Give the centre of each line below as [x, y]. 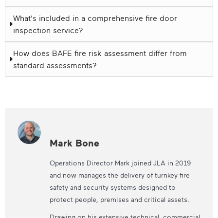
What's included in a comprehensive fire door [95, 18]
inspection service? [48, 30]
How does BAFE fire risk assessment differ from [100, 53]
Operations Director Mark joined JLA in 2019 [120, 163]
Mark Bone [74, 143]
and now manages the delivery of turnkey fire [119, 175]
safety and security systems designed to [112, 187]
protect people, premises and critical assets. [119, 200]
